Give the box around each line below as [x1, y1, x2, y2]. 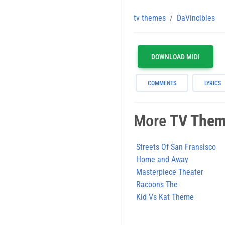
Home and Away [136, 154, 188, 164]
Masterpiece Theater [136, 167, 203, 177]
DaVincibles [177, 13, 215, 23]
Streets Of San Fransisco [136, 142, 216, 152]
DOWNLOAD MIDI [151, 52, 200, 61]
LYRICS [204, 79, 221, 87]
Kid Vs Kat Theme [136, 192, 194, 202]
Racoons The [136, 179, 178, 189]
